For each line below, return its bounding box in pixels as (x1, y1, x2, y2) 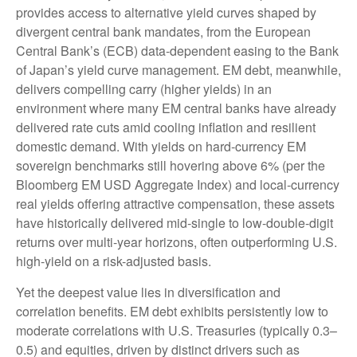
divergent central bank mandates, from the (16, 22, 255, 41)
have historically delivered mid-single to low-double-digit (16, 214, 333, 232)
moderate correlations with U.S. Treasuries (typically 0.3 (16, 321, 330, 339)
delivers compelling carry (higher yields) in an (16, 80, 272, 98)
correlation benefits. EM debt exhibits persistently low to (16, 302, 328, 320)
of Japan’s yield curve (16, 61, 142, 79)
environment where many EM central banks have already (16, 99, 336, 117)
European (255, 22, 311, 41)
